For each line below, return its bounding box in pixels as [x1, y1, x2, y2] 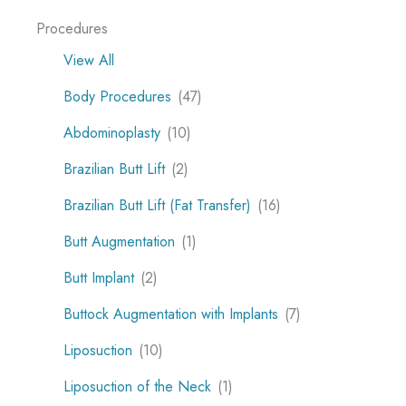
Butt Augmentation [63, 230, 175, 252]
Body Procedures [63, 85, 171, 107]
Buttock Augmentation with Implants [63, 303, 278, 324]
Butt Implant [63, 266, 134, 288]
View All [63, 49, 114, 71]
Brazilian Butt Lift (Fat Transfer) [63, 194, 251, 216]
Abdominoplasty [63, 121, 160, 143]
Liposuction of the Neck [63, 375, 211, 397]
